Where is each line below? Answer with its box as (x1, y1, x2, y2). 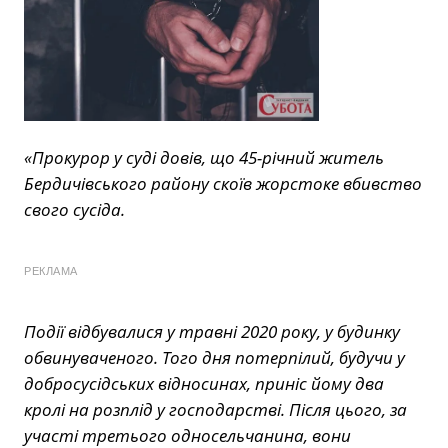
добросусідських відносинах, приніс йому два (24, 372, 384, 396)
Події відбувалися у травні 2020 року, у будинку (24, 320, 400, 344)
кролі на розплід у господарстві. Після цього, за (24, 398, 407, 422)
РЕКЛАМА (24, 265, 78, 278)
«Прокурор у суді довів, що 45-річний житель (24, 146, 384, 170)
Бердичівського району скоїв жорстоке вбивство (24, 172, 422, 196)
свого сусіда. (24, 198, 125, 222)
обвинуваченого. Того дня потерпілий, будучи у (24, 346, 405, 370)
